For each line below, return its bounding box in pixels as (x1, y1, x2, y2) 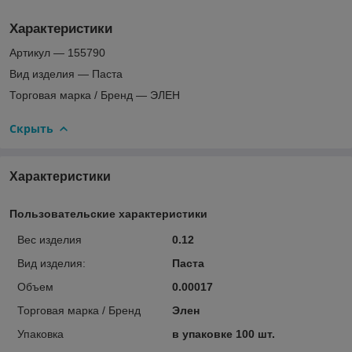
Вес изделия (17, 233, 82, 246)
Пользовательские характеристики (9, 207, 207, 220)
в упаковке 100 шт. (171, 327, 275, 340)
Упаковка (17, 327, 64, 340)
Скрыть (9, 120, 53, 136)
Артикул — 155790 (9, 46, 105, 59)
